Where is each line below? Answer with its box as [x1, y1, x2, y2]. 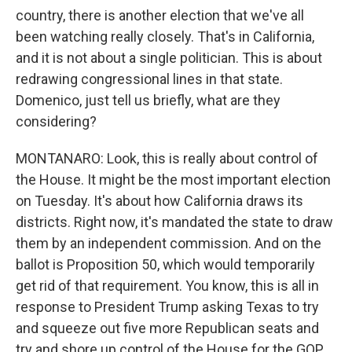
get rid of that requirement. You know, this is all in [16, 277, 319, 294]
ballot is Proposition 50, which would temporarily [16, 256, 315, 273]
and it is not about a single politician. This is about [16, 49, 322, 66]
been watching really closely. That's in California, [16, 28, 314, 45]
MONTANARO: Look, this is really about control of [16, 150, 318, 167]
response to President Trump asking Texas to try [16, 299, 319, 315]
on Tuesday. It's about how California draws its [16, 192, 303, 209]
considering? [16, 113, 97, 130]
